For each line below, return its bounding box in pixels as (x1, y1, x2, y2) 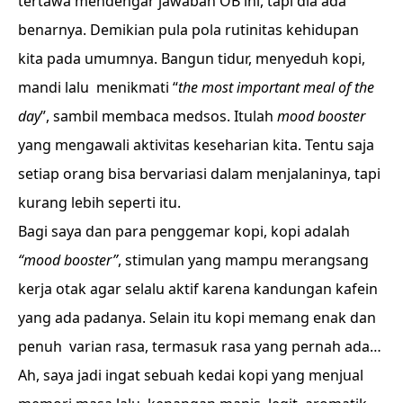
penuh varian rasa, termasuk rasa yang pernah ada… (18, 336, 381, 356)
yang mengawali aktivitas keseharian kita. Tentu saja (18, 135, 374, 155)
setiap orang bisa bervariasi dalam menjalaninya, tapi (18, 164, 381, 184)
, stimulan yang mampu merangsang (118, 250, 369, 270)
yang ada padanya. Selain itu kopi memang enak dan (18, 308, 376, 327)
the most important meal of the (178, 77, 374, 97)
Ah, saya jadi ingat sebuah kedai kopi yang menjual (18, 365, 363, 385)
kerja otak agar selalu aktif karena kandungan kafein (18, 279, 378, 299)
